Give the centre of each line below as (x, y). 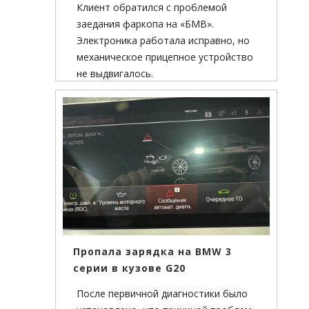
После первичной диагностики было (162, 294)
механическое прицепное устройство (165, 57)
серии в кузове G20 (129, 268)
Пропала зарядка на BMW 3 (152, 252)
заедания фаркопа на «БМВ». (145, 24)
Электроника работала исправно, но (163, 41)
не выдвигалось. (115, 74)
